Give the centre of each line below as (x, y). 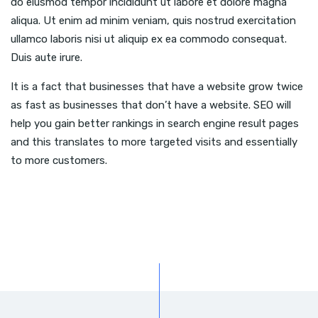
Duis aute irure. (46, 58)
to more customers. (59, 161)
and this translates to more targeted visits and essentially (154, 142)
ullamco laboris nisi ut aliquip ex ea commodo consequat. (149, 39)
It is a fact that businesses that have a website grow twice (157, 87)
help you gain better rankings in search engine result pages (155, 124)
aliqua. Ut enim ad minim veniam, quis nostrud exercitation (153, 21)
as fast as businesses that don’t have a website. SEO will (151, 105)
